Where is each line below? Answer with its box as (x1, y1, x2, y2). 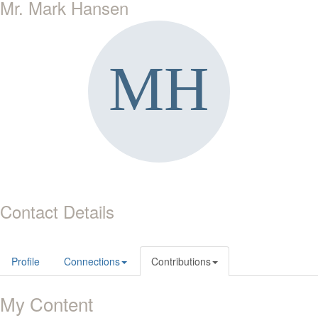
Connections (64, 253, 120, 268)
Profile (11, 253, 40, 268)
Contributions (151, 253, 211, 268)
